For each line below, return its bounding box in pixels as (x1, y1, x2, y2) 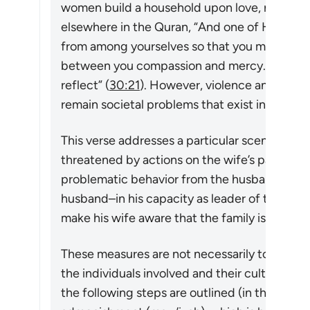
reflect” (61, 77, 102, 93)
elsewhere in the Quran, (61, 19, 194, 35)
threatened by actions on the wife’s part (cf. (61, 152, 304, 167)
